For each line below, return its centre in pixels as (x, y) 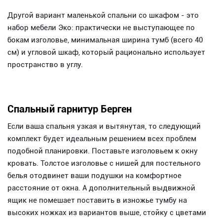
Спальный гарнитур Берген (70, 109)
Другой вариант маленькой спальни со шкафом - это (103, 15)
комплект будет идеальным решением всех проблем (102, 138)
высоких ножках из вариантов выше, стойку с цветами (107, 212)
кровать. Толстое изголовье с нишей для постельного (104, 163)
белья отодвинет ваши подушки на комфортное (94, 175)
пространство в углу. (45, 64)
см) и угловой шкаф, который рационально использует (106, 52)
